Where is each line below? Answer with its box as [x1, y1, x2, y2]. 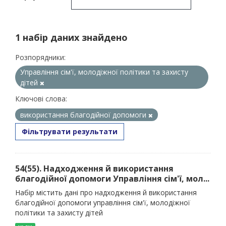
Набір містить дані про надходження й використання [15, 188, 197, 197]
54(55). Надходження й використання [15, 163, 174, 174]
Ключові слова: [15, 94, 67, 103]
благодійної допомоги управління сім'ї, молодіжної [15, 198, 190, 207]
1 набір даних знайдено [15, 31, 128, 43]
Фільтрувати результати [22, 127, 118, 136]
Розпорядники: [15, 52, 66, 62]
